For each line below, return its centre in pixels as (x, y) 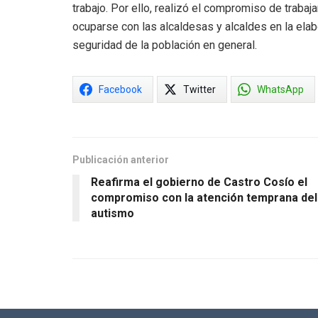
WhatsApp (280, 89)
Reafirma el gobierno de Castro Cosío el (199, 182)
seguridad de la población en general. (165, 45)
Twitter (199, 89)
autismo (113, 213)
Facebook (120, 89)
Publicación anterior (121, 159)
